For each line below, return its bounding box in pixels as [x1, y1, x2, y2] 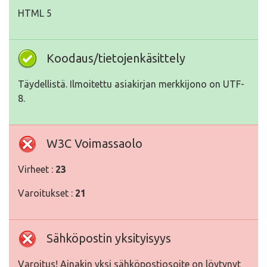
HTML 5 [18, 8, 52, 18]
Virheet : [18, 164, 55, 175]
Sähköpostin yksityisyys [46, 231, 171, 245]
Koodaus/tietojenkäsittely [46, 51, 185, 65]
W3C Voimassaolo [46, 136, 142, 150]
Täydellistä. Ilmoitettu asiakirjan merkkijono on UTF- [18, 79, 244, 89]
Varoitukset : [18, 188, 75, 198]
